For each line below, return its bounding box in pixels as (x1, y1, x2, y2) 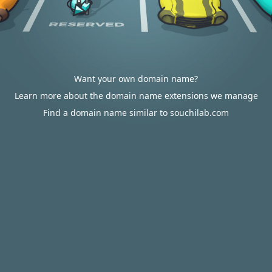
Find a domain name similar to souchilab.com (43, 107, 229, 118)
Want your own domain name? (74, 73, 198, 84)
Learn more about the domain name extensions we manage (14, 90, 258, 101)
